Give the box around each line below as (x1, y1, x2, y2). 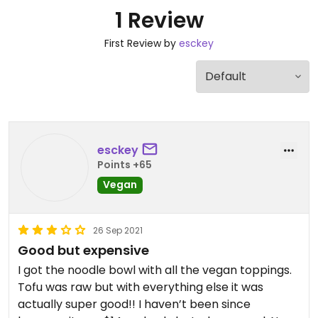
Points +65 (97, 157, 152, 172)
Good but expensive (18, 241, 149, 259)
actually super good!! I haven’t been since (18, 296, 251, 312)
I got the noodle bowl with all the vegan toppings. (18, 262, 292, 278)
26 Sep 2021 (93, 224, 143, 236)
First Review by (104, 36, 179, 50)
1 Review (114, 6, 204, 35)
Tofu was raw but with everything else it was (18, 279, 263, 295)
